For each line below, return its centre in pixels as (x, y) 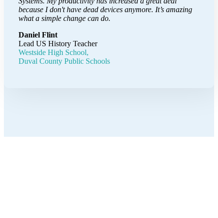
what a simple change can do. (64, 18)
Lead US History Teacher (58, 43)
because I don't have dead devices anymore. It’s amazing (105, 9)
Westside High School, (54, 52)
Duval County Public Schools (64, 61)
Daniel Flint (38, 35)
